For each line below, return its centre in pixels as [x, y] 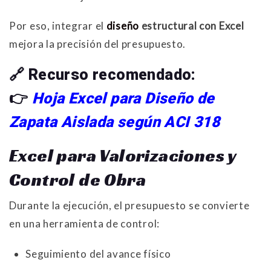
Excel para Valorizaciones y [123, 156]
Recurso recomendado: [112, 75]
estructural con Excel [191, 26]
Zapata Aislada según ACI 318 [115, 122]
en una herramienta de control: [84, 224]
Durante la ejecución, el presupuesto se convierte [129, 206]
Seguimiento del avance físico [98, 254]
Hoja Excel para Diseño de [123, 99]
